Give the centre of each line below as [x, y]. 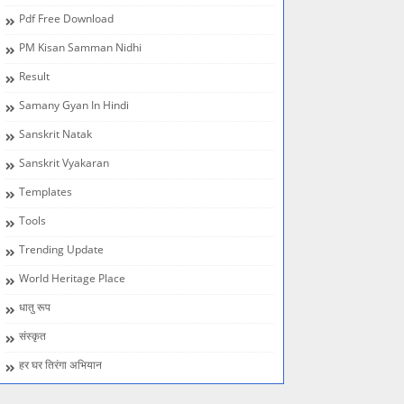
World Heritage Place [72, 278]
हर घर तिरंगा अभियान [60, 365]
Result [34, 76]
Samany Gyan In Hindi [74, 105]
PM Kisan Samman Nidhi [80, 47]
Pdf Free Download [66, 18]
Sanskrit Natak [55, 134]
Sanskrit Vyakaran [64, 163]
